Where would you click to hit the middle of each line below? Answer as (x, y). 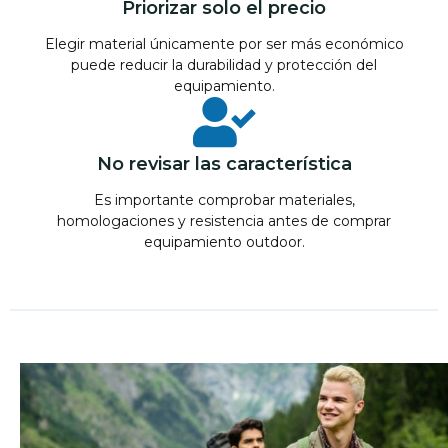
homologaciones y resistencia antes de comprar (224, 221)
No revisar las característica (224, 164)
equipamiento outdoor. (224, 242)
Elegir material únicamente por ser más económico (224, 44)
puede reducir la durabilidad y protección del (224, 65)
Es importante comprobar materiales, (224, 200)
